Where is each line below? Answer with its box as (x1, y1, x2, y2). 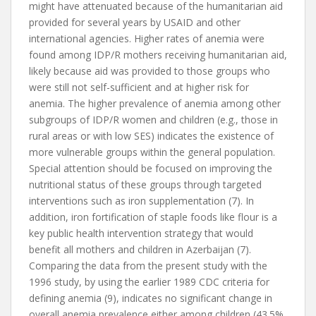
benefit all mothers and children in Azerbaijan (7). (29, 243, 251, 256)
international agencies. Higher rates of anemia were (29, 32, 265, 45)
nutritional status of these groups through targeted (29, 178, 262, 191)
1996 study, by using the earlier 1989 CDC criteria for (29, 275, 269, 288)
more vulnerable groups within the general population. (29, 145, 275, 159)
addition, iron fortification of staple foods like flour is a (29, 210, 277, 224)
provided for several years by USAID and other (29, 16, 241, 29)
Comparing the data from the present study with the (29, 259, 267, 272)
